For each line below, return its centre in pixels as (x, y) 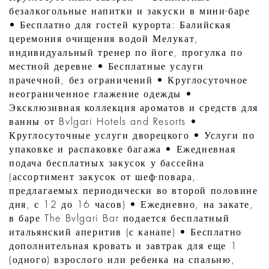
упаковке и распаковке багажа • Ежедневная (122, 150)
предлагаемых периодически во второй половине (134, 191)
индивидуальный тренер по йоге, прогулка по (126, 53)
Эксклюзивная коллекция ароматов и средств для (134, 108)
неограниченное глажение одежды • (101, 95)
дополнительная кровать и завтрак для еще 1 (123, 246)
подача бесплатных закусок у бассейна (107, 164)
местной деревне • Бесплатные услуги (107, 67)
